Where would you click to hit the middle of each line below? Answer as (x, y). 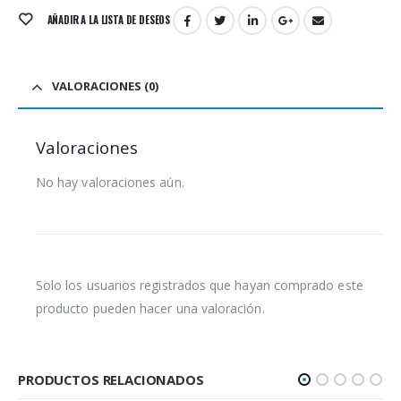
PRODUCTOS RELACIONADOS (111, 379)
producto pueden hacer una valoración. (150, 309)
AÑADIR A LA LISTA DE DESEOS (109, 19)
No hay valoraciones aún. (110, 183)
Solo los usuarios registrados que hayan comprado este (200, 286)
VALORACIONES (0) (105, 86)
